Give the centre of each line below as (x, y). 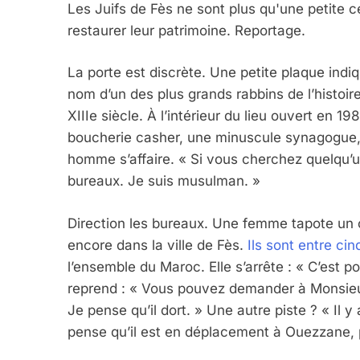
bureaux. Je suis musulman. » (164, 181)
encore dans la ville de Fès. (157, 245)
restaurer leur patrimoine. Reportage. (186, 30)
